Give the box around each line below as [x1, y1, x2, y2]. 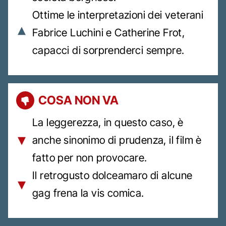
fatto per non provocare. [32, 151, 147, 164]
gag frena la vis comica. [32, 186, 144, 199]
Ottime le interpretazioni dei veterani [32, 8, 204, 21]
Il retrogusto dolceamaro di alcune [32, 168, 193, 182]
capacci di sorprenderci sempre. [32, 43, 185, 56]
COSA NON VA [38, 92, 119, 107]
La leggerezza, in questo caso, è [32, 116, 184, 129]
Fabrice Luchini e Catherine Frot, [32, 26, 185, 39]
